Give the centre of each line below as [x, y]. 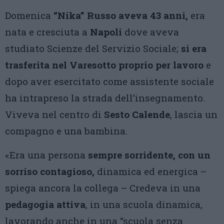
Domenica [29, 15]
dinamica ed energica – [150, 171]
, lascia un [194, 114]
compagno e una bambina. [66, 131]
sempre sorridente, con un [149, 155]
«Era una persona [46, 155]
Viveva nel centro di [54, 114]
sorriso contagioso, [50, 171]
